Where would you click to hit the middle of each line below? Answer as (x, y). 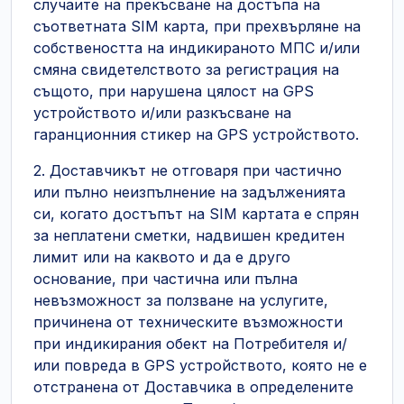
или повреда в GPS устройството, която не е (200, 365)
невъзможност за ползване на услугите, (181, 300)
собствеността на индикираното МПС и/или (197, 48)
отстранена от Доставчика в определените (193, 387)
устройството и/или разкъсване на (162, 113)
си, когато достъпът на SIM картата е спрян (196, 214)
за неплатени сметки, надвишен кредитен (189, 235)
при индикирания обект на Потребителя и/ (190, 344)
